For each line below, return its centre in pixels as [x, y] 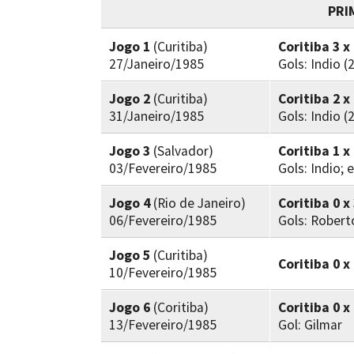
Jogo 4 [130, 203]
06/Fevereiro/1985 [163, 220]
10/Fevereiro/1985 [163, 273]
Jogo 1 [130, 47]
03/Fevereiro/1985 [163, 168]
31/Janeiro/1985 [156, 116]
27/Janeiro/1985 [156, 64]
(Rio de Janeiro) [198, 203]
